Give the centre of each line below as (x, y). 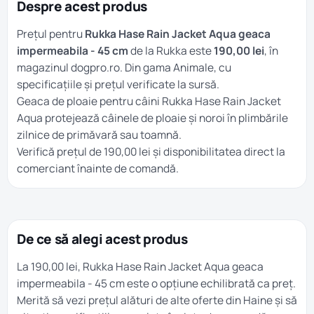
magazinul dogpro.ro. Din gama (95, 67)
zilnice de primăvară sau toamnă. (99, 135)
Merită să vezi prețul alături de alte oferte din (130, 300)
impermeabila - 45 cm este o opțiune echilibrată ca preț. (156, 283)
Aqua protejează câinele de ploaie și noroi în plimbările (152, 118)
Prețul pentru (51, 34)
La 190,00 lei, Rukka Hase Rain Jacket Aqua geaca (140, 266)
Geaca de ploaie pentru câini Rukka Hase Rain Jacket (149, 101)
